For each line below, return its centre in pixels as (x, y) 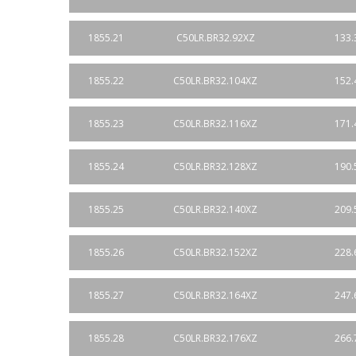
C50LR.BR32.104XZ (215, 81)
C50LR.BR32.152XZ (215, 252)
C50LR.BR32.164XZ (215, 295)
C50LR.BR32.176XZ (215, 338)
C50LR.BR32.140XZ (215, 209)
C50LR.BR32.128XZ (215, 166)
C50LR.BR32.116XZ (215, 124)
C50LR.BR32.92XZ (215, 38)
